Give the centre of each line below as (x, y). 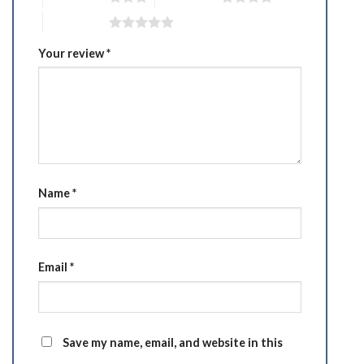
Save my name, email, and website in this (173, 343)
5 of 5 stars (76, 22)
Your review (72, 53)
